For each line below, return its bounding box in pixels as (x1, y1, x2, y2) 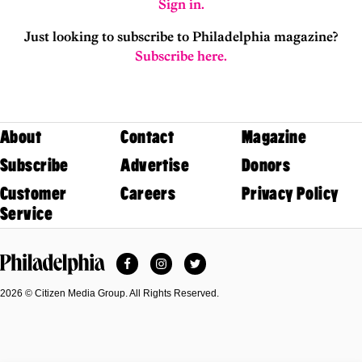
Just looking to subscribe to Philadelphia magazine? (24, 28, 338, 45)
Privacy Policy (241, 183, 339, 204)
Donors (241, 155, 291, 176)
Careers (120, 183, 176, 204)
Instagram (160, 252, 222, 267)
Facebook (126, 252, 188, 267)
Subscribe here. (135, 48, 227, 65)
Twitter (194, 252, 235, 267)
